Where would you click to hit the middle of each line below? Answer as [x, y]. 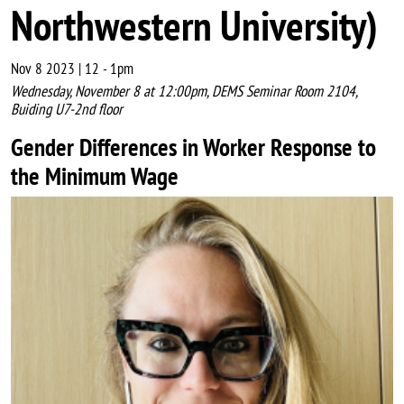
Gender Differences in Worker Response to [193, 147]
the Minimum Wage [95, 176]
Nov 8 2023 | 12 [55, 69]
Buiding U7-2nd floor [67, 110]
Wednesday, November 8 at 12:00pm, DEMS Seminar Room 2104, [184, 92]
